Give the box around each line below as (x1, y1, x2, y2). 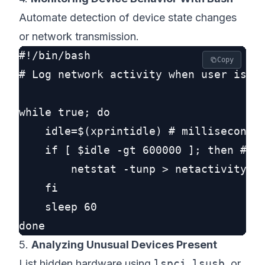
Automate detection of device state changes (19, 11, 237, 24)
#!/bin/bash (19, 49, 91, 62)
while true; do (19, 106, 110, 118)
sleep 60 (19, 201, 97, 213)
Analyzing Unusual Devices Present (31, 238, 217, 251)
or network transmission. (19, 30, 139, 43)
